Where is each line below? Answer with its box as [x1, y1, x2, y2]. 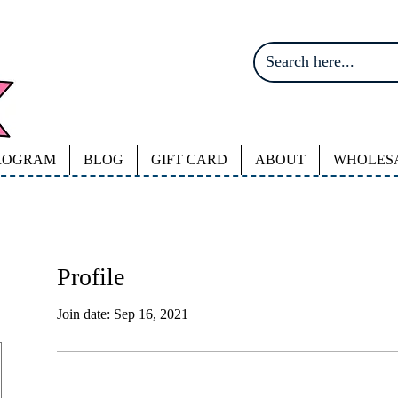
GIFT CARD [151, 152, 227, 168]
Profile [57, 263, 124, 291]
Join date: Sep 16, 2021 [57, 306, 188, 322]
